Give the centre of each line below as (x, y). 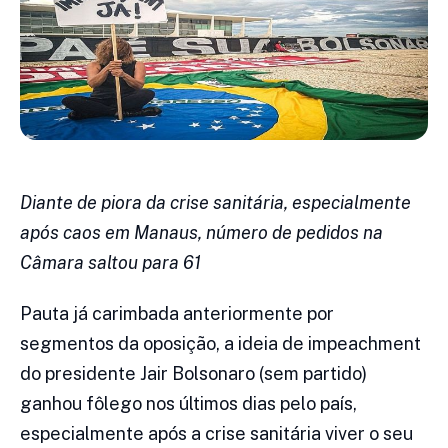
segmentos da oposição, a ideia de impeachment (220, 344)
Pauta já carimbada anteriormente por (177, 314)
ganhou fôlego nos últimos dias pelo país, (188, 404)
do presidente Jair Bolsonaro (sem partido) (193, 374)
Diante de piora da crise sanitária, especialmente (215, 203)
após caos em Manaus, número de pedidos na (201, 233)
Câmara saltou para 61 (110, 263)
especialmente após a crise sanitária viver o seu (216, 434)
